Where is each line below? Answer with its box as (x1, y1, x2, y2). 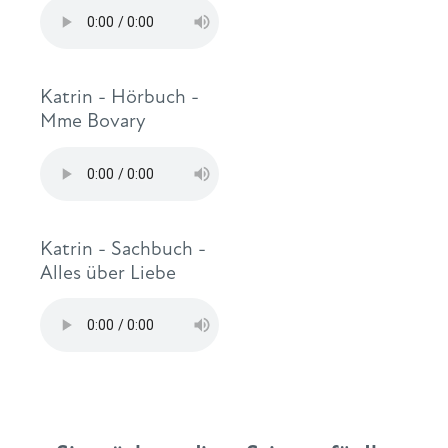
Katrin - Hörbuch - (40, 84, 199, 110)
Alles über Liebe (40, 259, 176, 285)
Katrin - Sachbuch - (40, 235, 206, 261)
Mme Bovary (40, 108, 146, 134)
